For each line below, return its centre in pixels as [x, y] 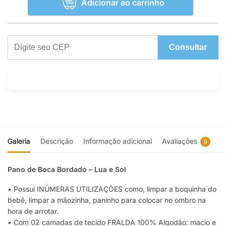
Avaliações [180, 141]
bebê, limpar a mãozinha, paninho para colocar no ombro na [107, 200]
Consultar [188, 47]
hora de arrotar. [33, 211]
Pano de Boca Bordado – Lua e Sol [67, 169]
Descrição [57, 141]
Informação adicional [118, 141]
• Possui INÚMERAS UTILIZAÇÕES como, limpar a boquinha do [112, 189]
